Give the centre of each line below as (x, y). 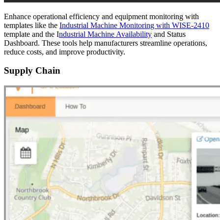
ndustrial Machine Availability (105, 34)
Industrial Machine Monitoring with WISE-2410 (134, 25)
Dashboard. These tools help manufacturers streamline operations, (106, 43)
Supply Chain (32, 71)
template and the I (31, 34)
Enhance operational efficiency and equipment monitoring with (101, 16)
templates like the (32, 25)
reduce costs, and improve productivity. (65, 52)
